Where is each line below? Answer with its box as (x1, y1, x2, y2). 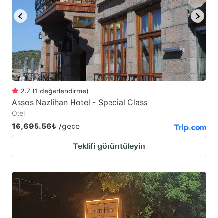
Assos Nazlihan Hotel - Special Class (12, 97, 147, 107)
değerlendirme (40, 86, 86, 95)
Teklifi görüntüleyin (73, 141, 145, 151)
